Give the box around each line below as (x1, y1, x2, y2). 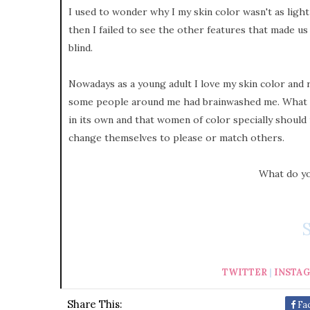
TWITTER (222, 266, 267, 278)
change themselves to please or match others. (69, 131, 284, 144)
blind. (69, 41, 95, 54)
